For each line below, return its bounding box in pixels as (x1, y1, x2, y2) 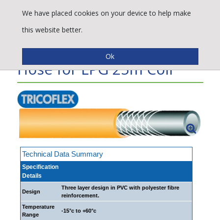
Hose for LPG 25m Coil (17, 58, 173, 79)
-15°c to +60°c (61, 208, 96, 214)
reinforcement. (61, 192, 99, 199)
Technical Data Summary (22, 150, 103, 159)
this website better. (22, 25, 82, 34)
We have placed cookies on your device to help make (22, 8, 191, 18)
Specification (22, 164, 58, 171)
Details (22, 172, 42, 180)
